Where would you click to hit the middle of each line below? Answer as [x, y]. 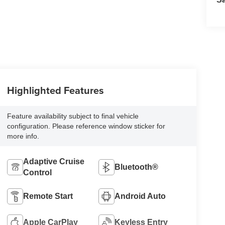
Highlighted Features [55, 90]
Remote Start [48, 196]
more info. [23, 136]
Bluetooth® [137, 167]
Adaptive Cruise [53, 162]
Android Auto [140, 196]
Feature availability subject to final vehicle [73, 116]
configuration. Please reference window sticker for [86, 126]
